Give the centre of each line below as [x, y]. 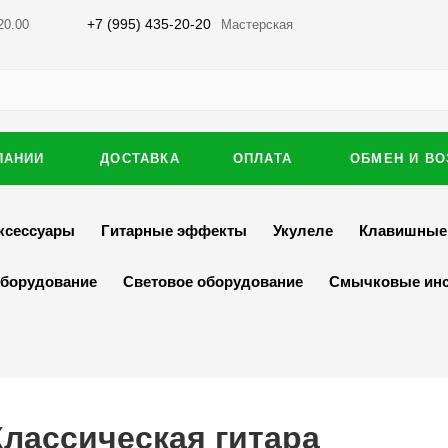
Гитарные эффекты [174, 230]
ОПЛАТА [262, 158]
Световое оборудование [213, 281]
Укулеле [303, 230]
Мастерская [257, 24]
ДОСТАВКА [140, 158]
